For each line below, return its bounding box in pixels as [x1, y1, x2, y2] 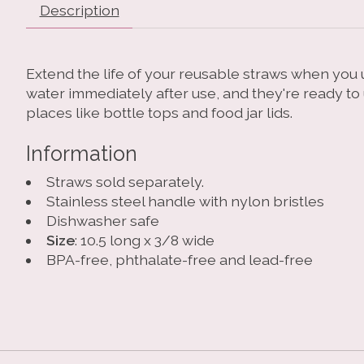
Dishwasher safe [45, 212, 159, 230]
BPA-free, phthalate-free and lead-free [45, 251, 313, 269]
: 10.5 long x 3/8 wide [74, 232, 214, 249]
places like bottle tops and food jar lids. [26, 103, 292, 121]
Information [26, 141, 137, 167]
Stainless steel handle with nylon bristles [45, 193, 324, 210]
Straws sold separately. [45, 173, 204, 191]
